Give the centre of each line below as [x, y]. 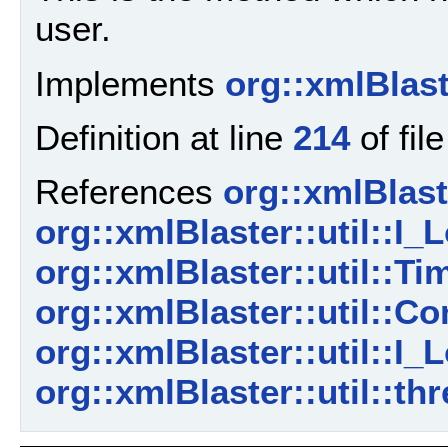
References [129, 192]
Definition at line [164, 138]
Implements [130, 83]
